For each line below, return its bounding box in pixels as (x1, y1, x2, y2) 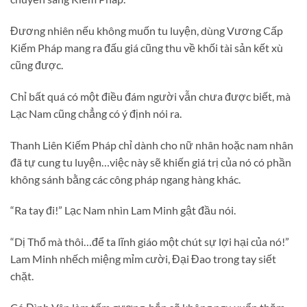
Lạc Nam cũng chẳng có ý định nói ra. (10, 106, 182, 120)
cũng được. (10, 58, 63, 71)
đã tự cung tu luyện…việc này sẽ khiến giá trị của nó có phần (10, 155, 291, 169)
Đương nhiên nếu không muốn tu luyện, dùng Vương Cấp (10, 23, 283, 37)
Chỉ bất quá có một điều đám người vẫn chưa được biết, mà (10, 89, 291, 103)
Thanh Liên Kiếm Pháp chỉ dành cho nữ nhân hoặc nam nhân (10, 138, 293, 151)
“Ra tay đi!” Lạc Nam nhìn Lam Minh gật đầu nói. (10, 204, 236, 217)
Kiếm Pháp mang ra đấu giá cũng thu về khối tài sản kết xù (10, 40, 283, 54)
